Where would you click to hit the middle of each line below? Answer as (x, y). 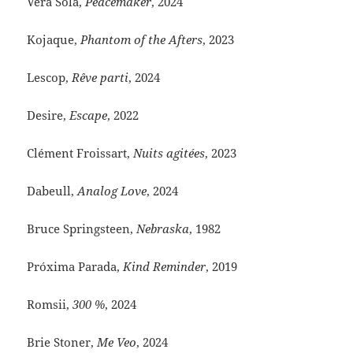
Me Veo (117, 342)
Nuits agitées (169, 153)
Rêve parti (100, 78)
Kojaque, (54, 40)
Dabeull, (52, 191)
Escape (89, 115)
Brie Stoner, (62, 342)
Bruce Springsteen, (82, 229)
